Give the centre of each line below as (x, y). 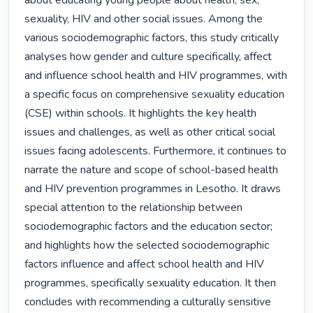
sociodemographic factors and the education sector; (149, 227)
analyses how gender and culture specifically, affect (148, 57)
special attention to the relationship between (134, 208)
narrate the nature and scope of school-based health (152, 170)
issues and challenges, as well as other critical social (150, 132)
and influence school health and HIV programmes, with (156, 76)
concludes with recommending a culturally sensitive (148, 302)
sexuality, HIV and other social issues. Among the (144, 19)
